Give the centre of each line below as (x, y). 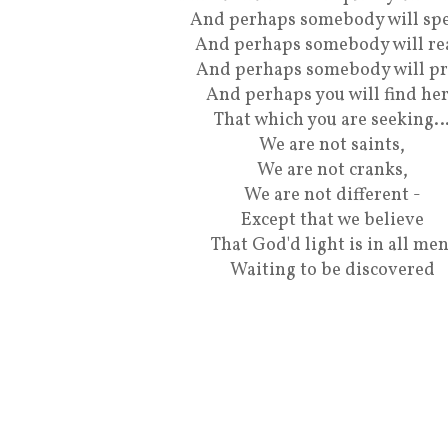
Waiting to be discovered (332, 270)
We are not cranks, (332, 170)
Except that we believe (332, 220)
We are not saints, (332, 145)
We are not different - (332, 195)
